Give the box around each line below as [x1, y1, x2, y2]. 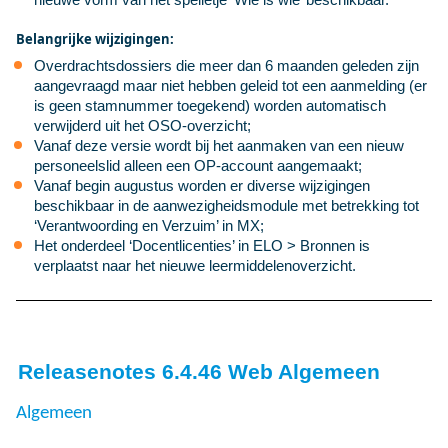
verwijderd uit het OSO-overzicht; [34, 117, 251, 134]
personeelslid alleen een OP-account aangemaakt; [34, 157, 362, 174]
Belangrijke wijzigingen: [16, 30, 174, 48]
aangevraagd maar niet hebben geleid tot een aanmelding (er [34, 77, 427, 94]
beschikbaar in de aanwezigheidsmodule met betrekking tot [34, 197, 419, 214]
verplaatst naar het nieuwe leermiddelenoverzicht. [34, 257, 356, 274]
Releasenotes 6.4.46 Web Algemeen [18, 359, 381, 383]
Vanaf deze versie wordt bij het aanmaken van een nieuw [34, 137, 404, 154]
